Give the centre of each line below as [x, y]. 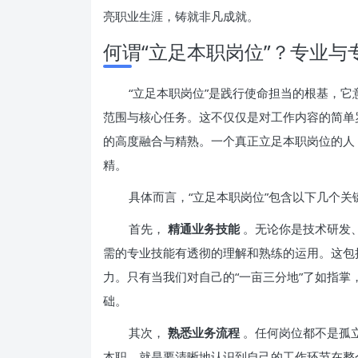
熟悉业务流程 [204, 332]
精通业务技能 [204, 229]
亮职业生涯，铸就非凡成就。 [181, 16]
